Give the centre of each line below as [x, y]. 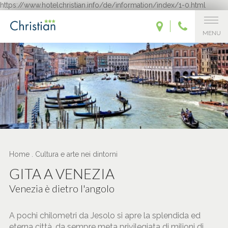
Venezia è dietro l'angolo [62, 189]
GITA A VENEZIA [62, 174]
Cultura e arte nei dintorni [76, 154]
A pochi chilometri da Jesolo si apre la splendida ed [105, 216]
